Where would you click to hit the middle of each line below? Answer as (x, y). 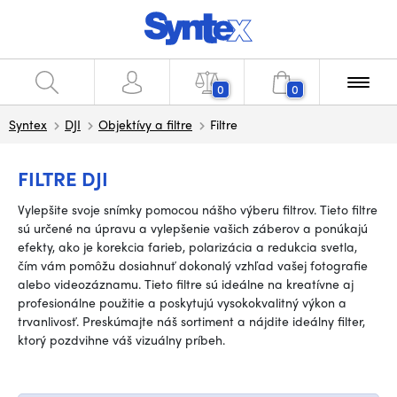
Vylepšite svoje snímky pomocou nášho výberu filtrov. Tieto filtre (198, 209)
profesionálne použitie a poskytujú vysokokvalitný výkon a (182, 302)
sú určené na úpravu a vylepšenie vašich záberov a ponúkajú (193, 228)
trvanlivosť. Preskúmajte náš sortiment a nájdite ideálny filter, (191, 321)
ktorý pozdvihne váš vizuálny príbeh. (121, 339)
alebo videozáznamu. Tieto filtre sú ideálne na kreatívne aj (186, 284)
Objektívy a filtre (145, 124)
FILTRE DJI (63, 178)
